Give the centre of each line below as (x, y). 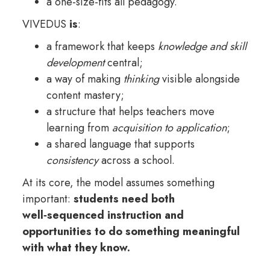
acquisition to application (169, 127)
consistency (72, 160)
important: (46, 199)
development (75, 62)
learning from (79, 127)
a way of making (85, 79)
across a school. (136, 160)
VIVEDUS (46, 24)
